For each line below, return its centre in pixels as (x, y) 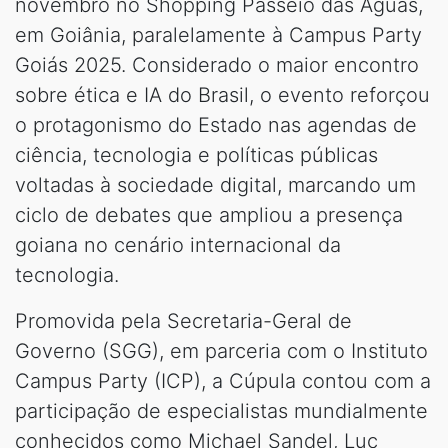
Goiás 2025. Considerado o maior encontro (217, 64)
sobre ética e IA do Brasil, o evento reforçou (222, 94)
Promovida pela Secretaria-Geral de (183, 320)
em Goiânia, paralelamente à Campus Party (218, 34)
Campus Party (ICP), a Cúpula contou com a (223, 380)
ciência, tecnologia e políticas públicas (196, 154)
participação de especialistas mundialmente (221, 410)
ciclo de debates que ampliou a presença (209, 214)
